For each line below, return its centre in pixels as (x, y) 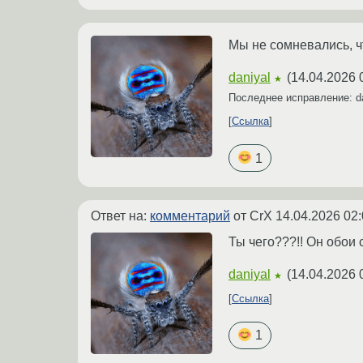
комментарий (190, 216)
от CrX (253, 216)
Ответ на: (120, 216)
